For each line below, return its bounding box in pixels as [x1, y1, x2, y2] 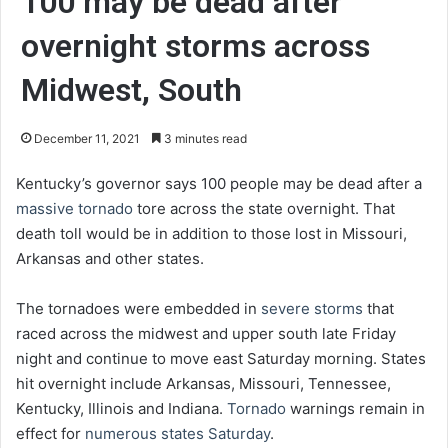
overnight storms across [21, 27, 370, 66]
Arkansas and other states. [16, 249, 204, 269]
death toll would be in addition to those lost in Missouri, [16, 224, 407, 244]
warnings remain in [286, 399, 425, 419]
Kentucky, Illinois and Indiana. [16, 399, 227, 419]
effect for [16, 424, 81, 444]
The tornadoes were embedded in [16, 299, 261, 319]
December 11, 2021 [34, 131, 140, 147]
